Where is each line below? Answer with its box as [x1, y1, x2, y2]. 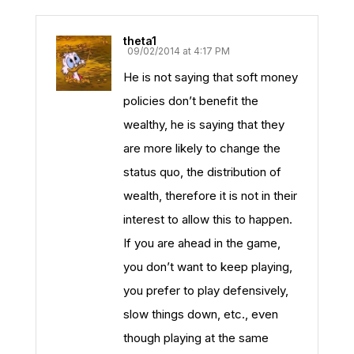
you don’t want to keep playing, [123, 259, 292, 274]
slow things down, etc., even [123, 307, 278, 322]
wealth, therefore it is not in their [123, 188, 297, 203]
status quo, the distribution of [123, 164, 281, 179]
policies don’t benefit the [123, 93, 258, 108]
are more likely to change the [123, 141, 281, 156]
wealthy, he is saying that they [123, 117, 284, 132]
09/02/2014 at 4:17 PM [127, 45, 230, 57]
